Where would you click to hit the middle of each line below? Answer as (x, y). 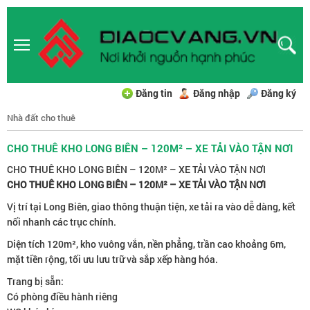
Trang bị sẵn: (35, 281)
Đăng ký (279, 93)
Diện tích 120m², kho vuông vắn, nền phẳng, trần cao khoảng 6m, (146, 244)
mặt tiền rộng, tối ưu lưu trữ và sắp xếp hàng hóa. (112, 259)
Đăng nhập (217, 93)
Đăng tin (154, 93)
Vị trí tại (25, 207)
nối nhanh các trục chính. (62, 222)
